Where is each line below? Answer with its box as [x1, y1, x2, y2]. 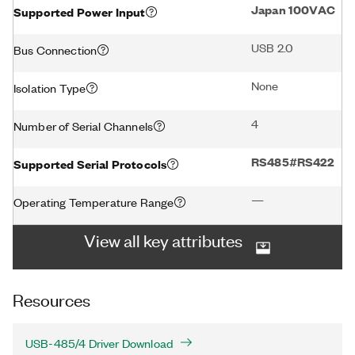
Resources [13, 288, 90, 310]
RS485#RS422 [251, 153, 334, 170]
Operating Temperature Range [13, 193, 174, 210]
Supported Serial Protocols [13, 155, 167, 172]
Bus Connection [13, 41, 97, 58]
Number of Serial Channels [13, 117, 153, 134]
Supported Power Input [13, 2, 146, 20]
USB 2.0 [251, 40, 294, 55]
